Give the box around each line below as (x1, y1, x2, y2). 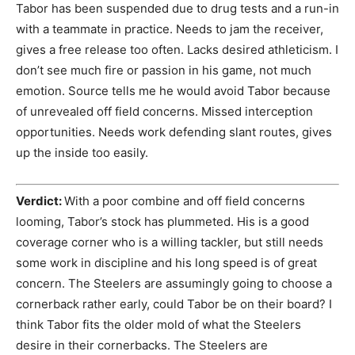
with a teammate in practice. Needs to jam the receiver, (16, 21, 323, 36)
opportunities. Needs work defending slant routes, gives (16, 124, 332, 139)
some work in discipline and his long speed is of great (16, 255, 317, 271)
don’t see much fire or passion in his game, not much (16, 62, 311, 78)
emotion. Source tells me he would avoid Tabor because (16, 82, 330, 98)
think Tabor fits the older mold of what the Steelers (16, 317, 301, 333)
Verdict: (16, 193, 64, 209)
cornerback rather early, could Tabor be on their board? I (16, 296, 332, 312)
